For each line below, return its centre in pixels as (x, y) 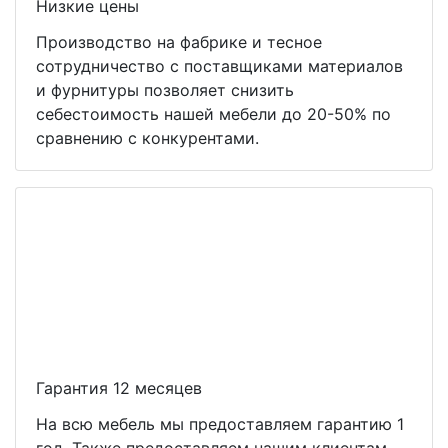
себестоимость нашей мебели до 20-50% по (213, 114)
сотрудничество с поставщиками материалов (219, 66)
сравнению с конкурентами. (147, 138)
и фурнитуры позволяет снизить (165, 90)
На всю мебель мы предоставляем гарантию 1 (220, 424)
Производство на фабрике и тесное (179, 42)
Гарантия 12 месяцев (119, 388)
